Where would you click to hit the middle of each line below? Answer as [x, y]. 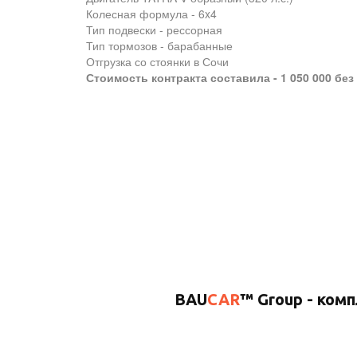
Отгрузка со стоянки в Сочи [157, 61]
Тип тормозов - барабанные [161, 45]
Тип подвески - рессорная [156, 29]
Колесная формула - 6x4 [153, 14]
